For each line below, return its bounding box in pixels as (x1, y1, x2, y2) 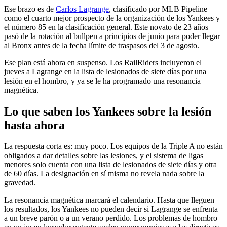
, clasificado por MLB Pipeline (109, 4, 207, 13)
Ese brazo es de (4, 4, 56, 13)
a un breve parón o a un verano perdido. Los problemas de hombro (4, 214, 217, 223)
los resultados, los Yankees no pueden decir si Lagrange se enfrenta (4, 205, 218, 214)
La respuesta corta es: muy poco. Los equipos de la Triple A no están (4, 142, 223, 151)
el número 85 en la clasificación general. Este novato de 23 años (4, 22, 208, 31)
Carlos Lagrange (56, 4, 109, 13)
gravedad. (4, 178, 35, 187)
